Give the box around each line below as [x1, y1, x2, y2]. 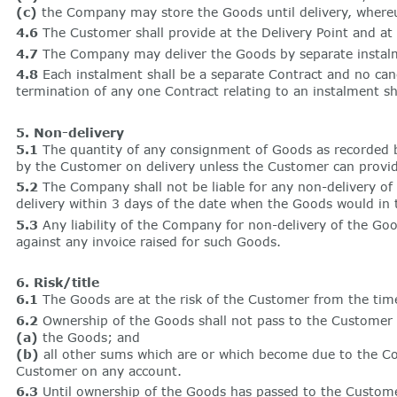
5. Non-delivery [15, 124, 124, 140]
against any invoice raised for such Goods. [15, 233, 281, 249]
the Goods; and [37, 329, 140, 345]
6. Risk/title [15, 275, 99, 291]
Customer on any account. [15, 362, 182, 378]
